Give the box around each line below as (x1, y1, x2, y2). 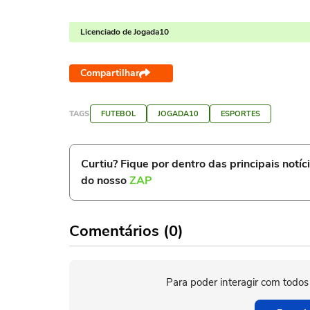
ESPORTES (221, 109, 260, 119)
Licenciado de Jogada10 (80, 26, 169, 37)
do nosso (81, 173, 129, 188)
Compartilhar (80, 66, 139, 80)
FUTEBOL (101, 109, 136, 119)
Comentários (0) (69, 221, 183, 241)
